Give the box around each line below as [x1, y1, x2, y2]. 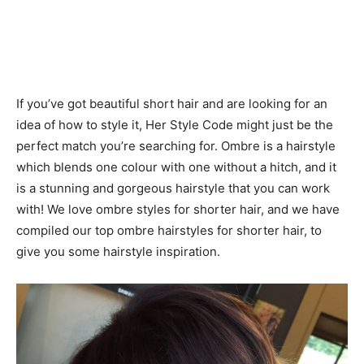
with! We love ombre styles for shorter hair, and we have [16, 201, 340, 217]
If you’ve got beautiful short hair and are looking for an [16, 95, 327, 111]
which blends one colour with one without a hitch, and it [16, 158, 336, 175]
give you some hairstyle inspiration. [16, 243, 220, 259]
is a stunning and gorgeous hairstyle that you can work [16, 180, 330, 196]
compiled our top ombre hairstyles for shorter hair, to [16, 222, 322, 238]
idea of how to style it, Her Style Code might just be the [16, 116, 333, 132]
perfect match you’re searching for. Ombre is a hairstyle [16, 137, 336, 154]
